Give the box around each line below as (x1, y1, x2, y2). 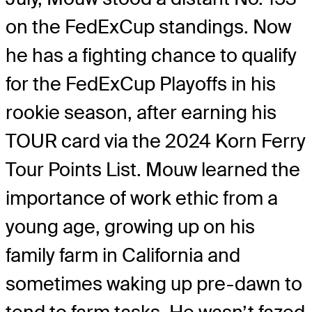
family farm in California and (6, 243, 240, 268)
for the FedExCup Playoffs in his (6, 72, 276, 97)
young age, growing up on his (6, 214, 255, 240)
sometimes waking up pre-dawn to (6, 272, 302, 297)
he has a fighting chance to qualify (6, 43, 297, 68)
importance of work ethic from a (6, 186, 278, 211)
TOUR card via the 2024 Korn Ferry (6, 129, 306, 154)
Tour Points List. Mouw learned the (6, 157, 300, 182)
